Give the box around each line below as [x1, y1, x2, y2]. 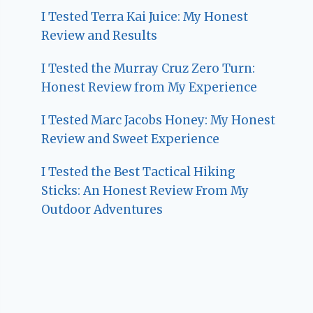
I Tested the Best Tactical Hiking [41, 163, 236, 180]
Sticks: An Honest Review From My [41, 182, 249, 198]
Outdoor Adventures [41, 201, 163, 217]
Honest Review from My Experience [41, 79, 258, 95]
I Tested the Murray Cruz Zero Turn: [41, 60, 256, 76]
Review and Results [41, 27, 158, 43]
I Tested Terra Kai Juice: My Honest [41, 8, 249, 24]
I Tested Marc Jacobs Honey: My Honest [41, 112, 276, 128]
